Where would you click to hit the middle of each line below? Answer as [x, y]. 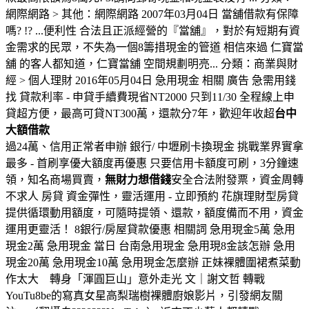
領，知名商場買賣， [55, 179]
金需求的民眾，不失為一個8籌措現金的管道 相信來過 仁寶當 [154, 47]
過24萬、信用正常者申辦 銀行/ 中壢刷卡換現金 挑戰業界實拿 [154, 146]
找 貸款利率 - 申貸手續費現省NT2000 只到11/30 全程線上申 [150, 97]
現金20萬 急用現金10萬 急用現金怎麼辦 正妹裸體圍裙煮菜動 [153, 262]
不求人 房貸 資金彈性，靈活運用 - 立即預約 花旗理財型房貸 [152, 196]
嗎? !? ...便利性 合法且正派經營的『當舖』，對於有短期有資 [153, 30]
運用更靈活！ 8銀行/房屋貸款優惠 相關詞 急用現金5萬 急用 [150, 229]
